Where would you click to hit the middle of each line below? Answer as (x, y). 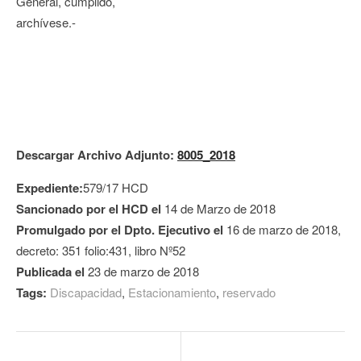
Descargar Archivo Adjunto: (97, 155)
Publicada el (52, 272)
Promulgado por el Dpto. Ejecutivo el (121, 230)
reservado (249, 292)
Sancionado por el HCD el (90, 209)
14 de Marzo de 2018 (220, 208)
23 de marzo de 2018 (143, 271)
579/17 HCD (116, 187)
